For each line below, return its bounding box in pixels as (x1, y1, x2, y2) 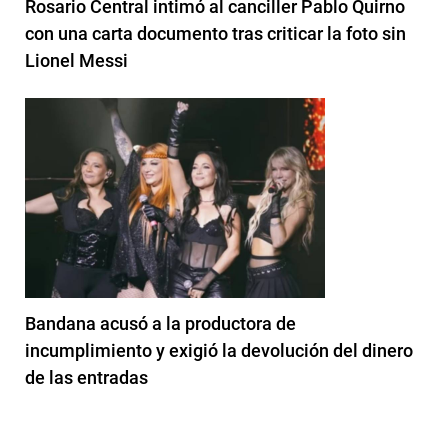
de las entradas (25, 366, 148, 388)
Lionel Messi (25, 49, 128, 71)
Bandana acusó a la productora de (25, 312, 296, 334)
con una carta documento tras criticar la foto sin (25, 22, 406, 44)
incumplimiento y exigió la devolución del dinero (25, 339, 413, 361)
